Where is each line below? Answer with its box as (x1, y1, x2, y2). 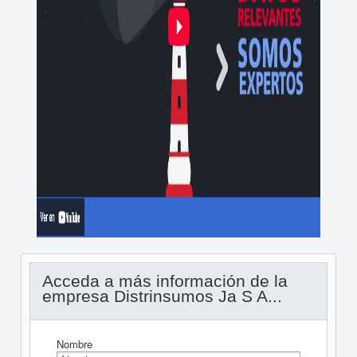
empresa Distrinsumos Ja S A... (41, 287, 282, 305)
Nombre (56, 336, 92, 351)
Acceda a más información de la (41, 272, 288, 290)
